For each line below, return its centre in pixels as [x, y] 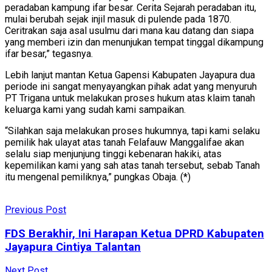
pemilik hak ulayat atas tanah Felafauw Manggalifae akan [124, 142]
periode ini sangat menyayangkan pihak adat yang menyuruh [131, 86]
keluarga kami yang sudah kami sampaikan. [95, 109]
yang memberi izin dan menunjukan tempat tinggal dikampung [134, 42]
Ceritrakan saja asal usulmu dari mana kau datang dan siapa [129, 30]
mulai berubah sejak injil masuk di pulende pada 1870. [118, 19]
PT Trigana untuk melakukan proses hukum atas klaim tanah [130, 98]
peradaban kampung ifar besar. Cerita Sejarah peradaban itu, [131, 7]
